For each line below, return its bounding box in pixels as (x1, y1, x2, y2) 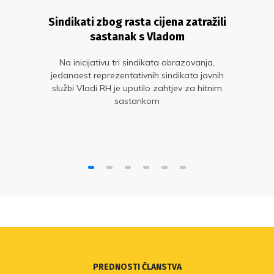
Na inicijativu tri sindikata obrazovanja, (59, 57, 215, 68)
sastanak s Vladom (89, 30, 185, 44)
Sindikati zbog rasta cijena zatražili (48, 15, 226, 29)
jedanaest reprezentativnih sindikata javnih (50, 70, 224, 81)
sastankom (114, 95, 160, 107)
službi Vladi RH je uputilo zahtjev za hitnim (52, 83, 222, 94)
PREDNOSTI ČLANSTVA (92, 262, 182, 273)
